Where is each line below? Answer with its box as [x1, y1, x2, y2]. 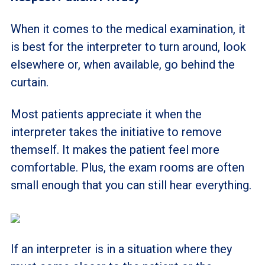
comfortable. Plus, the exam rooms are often [10, 160, 244, 174]
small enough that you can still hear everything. [10, 178, 251, 192]
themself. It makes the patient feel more [10, 143, 219, 157]
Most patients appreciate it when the [10, 107, 202, 121]
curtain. [10, 75, 49, 89]
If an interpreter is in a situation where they [10, 242, 232, 256]
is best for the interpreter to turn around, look [10, 40, 246, 54]
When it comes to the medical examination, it [10, 22, 245, 36]
